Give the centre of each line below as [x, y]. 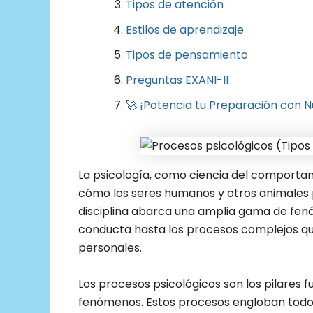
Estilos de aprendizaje [185, 30]
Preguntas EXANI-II [177, 80]
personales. [110, 248]
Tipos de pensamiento [187, 55]
